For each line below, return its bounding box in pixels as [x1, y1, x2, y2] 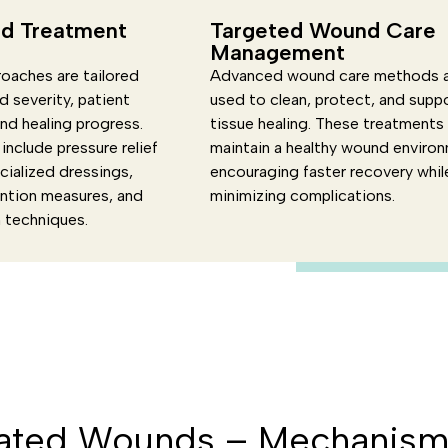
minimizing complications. [210, 186, 396, 205]
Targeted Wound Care [210, 17, 437, 44]
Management [210, 39, 346, 66]
